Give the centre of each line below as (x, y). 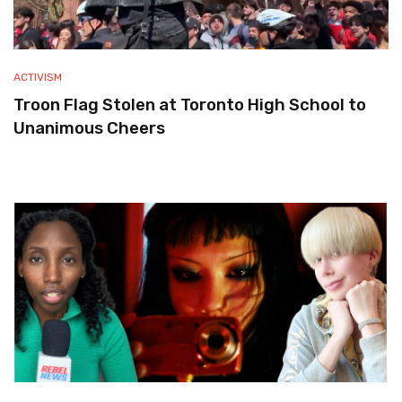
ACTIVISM (38, 77)
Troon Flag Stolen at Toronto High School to (190, 105)
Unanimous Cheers (89, 128)
